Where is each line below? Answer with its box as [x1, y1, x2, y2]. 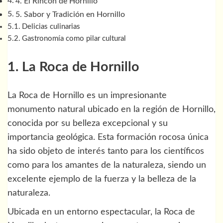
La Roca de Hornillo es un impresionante [7, 91, 167, 101]
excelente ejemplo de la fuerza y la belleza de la [7, 175, 196, 184]
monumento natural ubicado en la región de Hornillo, [7, 105, 216, 114]
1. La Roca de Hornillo [7, 60, 139, 74]
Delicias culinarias [21, 23, 80, 31]
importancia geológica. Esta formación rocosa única [7, 133, 209, 142]
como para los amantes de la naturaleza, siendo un [7, 161, 206, 170]
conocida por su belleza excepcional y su [7, 119, 168, 128]
